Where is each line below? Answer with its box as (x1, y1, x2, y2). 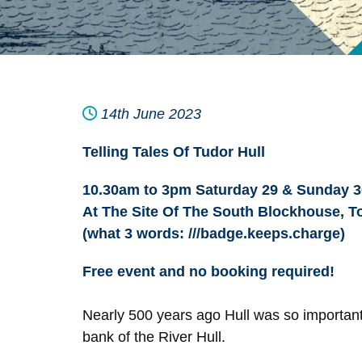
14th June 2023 (97, 106, 201, 122)
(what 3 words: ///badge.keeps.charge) (82, 225, 345, 242)
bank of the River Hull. (82, 329, 225, 345)
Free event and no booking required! (82, 263, 335, 280)
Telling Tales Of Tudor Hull (82, 144, 265, 160)
